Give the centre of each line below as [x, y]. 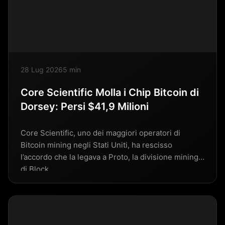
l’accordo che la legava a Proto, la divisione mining [109, 157]
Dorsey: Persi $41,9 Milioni [85, 106]
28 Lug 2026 [42, 69]
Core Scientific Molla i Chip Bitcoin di [110, 92]
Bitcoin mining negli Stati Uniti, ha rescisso [96, 145]
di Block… [38, 169]
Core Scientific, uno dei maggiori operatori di [100, 133]
